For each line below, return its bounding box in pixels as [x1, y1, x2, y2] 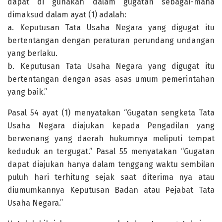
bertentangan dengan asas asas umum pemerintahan [7, 74, 215, 84]
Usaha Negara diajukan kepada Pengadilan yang [7, 121, 215, 131]
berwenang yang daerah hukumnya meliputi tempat [7, 134, 215, 144]
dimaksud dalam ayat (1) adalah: [7, 10, 126, 20]
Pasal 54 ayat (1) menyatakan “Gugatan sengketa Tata [7, 108, 215, 118]
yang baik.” [7, 87, 47, 97]
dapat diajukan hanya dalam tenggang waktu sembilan [7, 160, 215, 169]
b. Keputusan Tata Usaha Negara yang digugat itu [7, 61, 215, 71]
